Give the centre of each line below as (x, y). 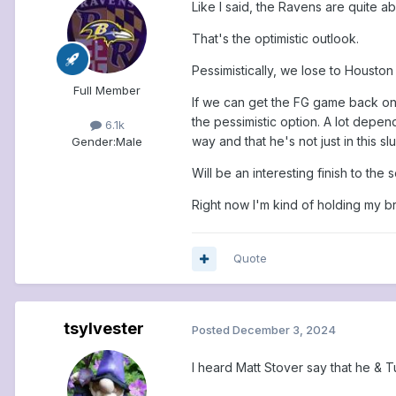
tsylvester (103, 329)
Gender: (94, 142)
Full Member (107, 91)
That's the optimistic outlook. (275, 39)
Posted (212, 329)
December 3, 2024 (284, 329)
